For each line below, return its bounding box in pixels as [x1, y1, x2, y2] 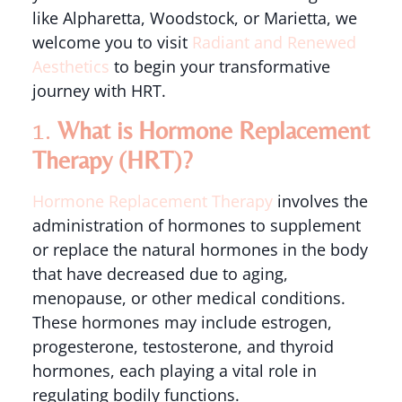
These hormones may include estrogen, [31, 311, 332, 334]
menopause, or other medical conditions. [31, 287, 345, 310]
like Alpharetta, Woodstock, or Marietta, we [31, 6, 357, 29]
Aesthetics [31, 55, 109, 77]
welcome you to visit [31, 31, 192, 53]
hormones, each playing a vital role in [31, 360, 317, 382]
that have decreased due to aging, [31, 263, 288, 285]
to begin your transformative [109, 55, 330, 77]
